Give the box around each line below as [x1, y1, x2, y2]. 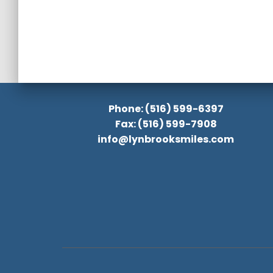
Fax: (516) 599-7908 [115, 117, 217, 131]
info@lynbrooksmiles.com [97, 132, 234, 146]
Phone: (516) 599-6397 [108, 102, 224, 116]
